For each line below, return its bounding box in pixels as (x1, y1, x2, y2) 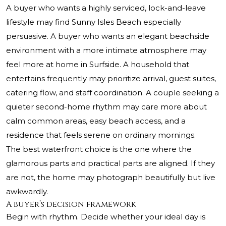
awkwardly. (6, 187, 48, 197)
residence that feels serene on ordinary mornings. (6, 130, 196, 140)
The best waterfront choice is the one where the (6, 144, 192, 154)
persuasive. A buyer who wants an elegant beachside (6, 31, 209, 41)
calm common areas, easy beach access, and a (6, 116, 186, 126)
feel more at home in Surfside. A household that (6, 60, 189, 70)
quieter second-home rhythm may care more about (6, 102, 207, 112)
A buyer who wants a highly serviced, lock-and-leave (6, 3, 206, 13)
